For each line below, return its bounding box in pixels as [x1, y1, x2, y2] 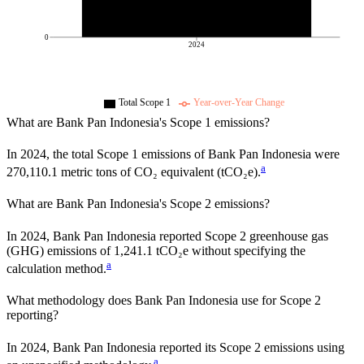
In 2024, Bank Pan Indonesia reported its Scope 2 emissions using [6, 340, 344, 354]
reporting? [6, 308, 58, 323]
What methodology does [6, 293, 135, 308]
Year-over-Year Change [193, 97, 284, 109]
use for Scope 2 [238, 293, 321, 308]
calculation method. [6, 262, 106, 276]
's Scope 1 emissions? [159, 115, 270, 129]
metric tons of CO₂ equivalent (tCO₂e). [61, 165, 261, 180]
